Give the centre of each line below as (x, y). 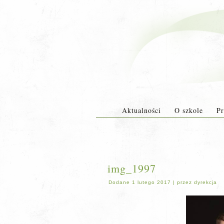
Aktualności (141, 110)
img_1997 (132, 168)
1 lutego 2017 (151, 182)
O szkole (188, 110)
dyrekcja (205, 182)
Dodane (119, 182)
